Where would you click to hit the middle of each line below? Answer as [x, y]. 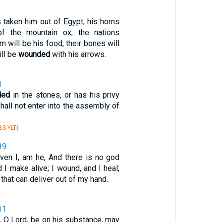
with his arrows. [78, 54]
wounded [34, 54]
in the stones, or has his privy [65, 95]
